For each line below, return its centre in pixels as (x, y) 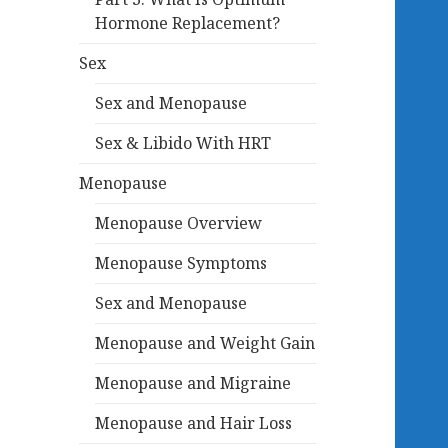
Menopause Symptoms (181, 263)
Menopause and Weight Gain (205, 343)
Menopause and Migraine (193, 383)
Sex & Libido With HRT (183, 143)
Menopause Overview (179, 223)
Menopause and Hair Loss (194, 423)
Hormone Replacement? (188, 23)
